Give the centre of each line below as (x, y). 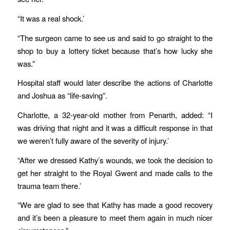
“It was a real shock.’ (51, 18)
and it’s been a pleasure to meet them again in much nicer (115, 218)
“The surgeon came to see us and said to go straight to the (115, 37)
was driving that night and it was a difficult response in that (115, 128)
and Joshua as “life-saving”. (62, 95)
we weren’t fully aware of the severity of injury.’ (93, 141)
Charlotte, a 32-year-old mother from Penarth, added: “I (115, 115)
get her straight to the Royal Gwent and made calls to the (115, 172)
